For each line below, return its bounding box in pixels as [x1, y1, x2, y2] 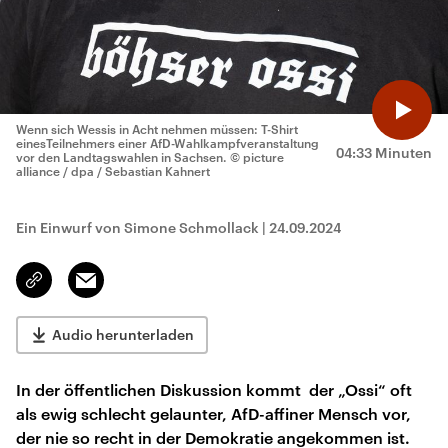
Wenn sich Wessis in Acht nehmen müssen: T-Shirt [16, 122, 298, 136]
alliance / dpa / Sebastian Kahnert [16, 164, 210, 178]
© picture [230, 150, 284, 164]
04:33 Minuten [336, 144, 432, 161]
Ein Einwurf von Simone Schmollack [16, 219, 259, 236]
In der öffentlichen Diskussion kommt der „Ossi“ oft [16, 380, 412, 399]
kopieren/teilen [34, 281, 129, 297]
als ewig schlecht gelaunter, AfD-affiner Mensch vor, [16, 404, 411, 423]
